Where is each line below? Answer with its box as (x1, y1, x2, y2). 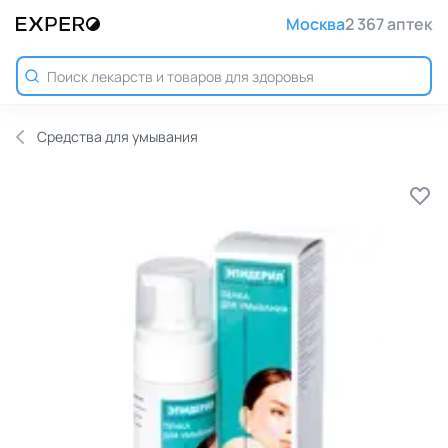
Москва (286, 13, 345, 35)
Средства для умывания (37, 127, 198, 146)
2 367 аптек (345, 13, 432, 35)
